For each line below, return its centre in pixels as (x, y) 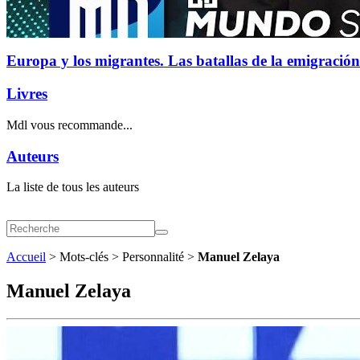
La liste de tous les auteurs (73, 187)
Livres (27, 94)
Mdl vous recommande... (70, 125)
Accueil (26, 257)
